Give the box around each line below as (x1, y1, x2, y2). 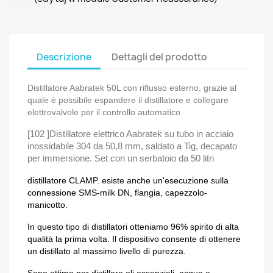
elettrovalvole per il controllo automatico (27, 107, 180, 117)
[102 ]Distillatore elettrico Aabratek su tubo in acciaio (27, 129, 233, 139)
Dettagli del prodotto (112, 50, 208, 63)
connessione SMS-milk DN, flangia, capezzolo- (27, 188, 207, 197)
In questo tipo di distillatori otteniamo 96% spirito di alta (27, 222, 239, 232)
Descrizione (37, 50, 91, 63)
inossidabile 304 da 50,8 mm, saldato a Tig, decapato (27, 141, 237, 151)
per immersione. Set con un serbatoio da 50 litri (27, 153, 216, 163)
